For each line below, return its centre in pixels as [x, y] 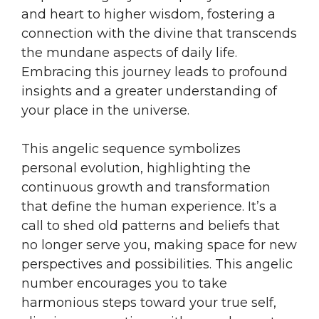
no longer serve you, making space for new [159, 245]
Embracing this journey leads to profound [155, 72]
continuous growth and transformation [146, 187]
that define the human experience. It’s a [149, 206]
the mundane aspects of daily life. [129, 52]
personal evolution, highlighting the [136, 168]
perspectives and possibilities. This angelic [157, 264]
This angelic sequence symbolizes [131, 148]
